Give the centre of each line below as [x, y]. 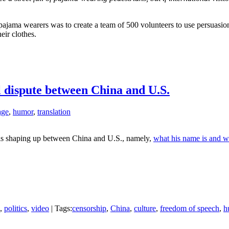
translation [54, 112]
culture [145, 209]
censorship [89, 209]
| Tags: [61, 209]
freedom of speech [190, 209]
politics [16, 209]
